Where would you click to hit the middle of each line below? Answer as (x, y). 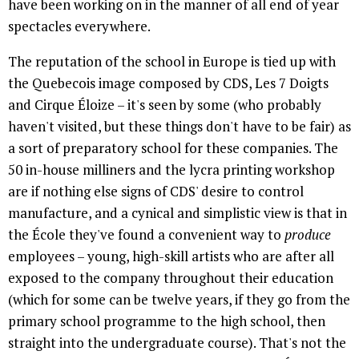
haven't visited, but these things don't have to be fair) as (179, 127)
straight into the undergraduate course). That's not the (177, 343)
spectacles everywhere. (79, 26)
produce (308, 235)
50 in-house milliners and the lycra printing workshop (171, 170)
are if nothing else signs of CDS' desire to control (156, 192)
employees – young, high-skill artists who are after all (171, 256)
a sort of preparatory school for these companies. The (173, 148)
